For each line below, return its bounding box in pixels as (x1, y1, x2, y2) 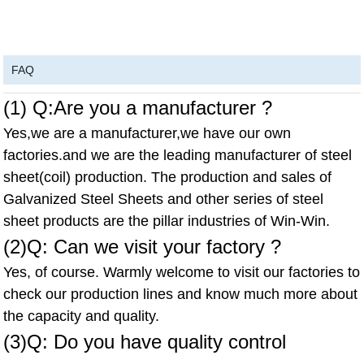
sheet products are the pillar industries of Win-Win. (3, 212, 335, 229)
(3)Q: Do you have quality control (3, 330, 287, 353)
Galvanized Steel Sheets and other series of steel (3, 190, 324, 207)
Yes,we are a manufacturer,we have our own (3, 124, 292, 141)
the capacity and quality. (3, 307, 160, 324)
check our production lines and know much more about (3, 285, 358, 302)
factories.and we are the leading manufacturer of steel (3, 146, 353, 163)
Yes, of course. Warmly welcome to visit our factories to (3, 263, 361, 280)
